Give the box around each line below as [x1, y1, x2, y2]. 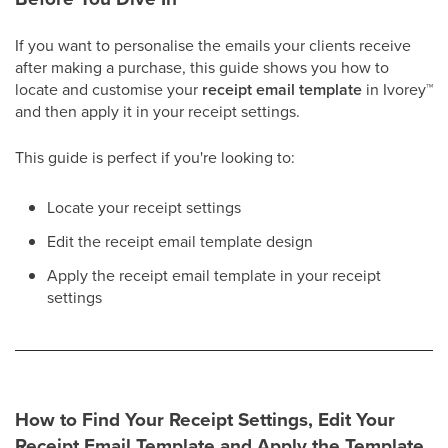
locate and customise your [15, 78, 202, 100]
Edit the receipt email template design [47, 230, 313, 252]
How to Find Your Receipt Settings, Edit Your [15, 405, 395, 434]
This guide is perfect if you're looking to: [15, 146, 295, 168]
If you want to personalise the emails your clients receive [15, 34, 411, 56]
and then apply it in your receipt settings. [15, 100, 300, 122]
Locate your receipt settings [47, 196, 241, 218]
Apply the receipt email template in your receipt [47, 264, 381, 286]
